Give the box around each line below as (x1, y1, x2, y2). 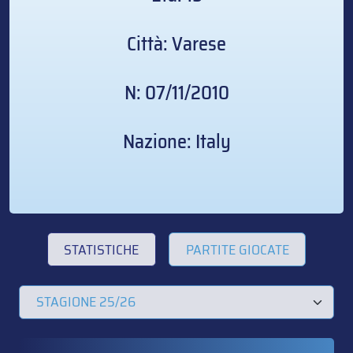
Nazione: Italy (122, 126, 231, 158)
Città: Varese (127, 28, 226, 60)
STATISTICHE (64, 238, 139, 261)
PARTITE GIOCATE (185, 238, 289, 261)
